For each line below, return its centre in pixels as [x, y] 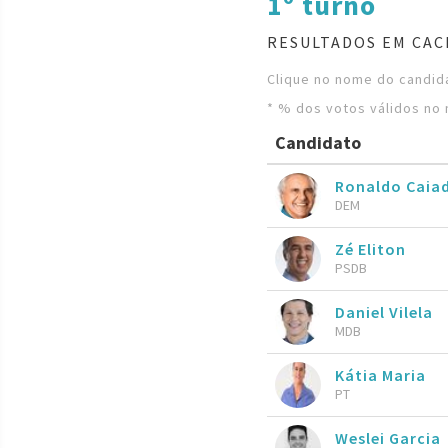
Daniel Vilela [384, 311]
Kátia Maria [380, 374]
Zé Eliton [370, 248]
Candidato [318, 143]
